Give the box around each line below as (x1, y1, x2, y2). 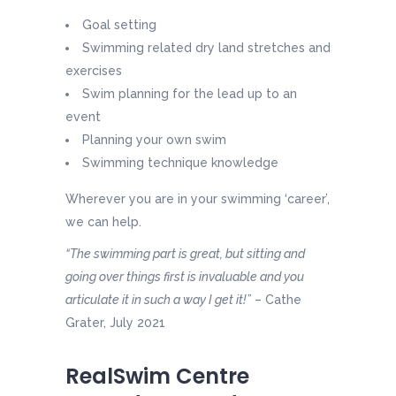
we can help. (65, 215, 141, 230)
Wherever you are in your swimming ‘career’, (65, 192, 330, 207)
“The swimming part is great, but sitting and (65, 247, 305, 262)
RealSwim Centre (65, 362, 249, 392)
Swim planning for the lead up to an (82, 87, 297, 102)
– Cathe (251, 293, 301, 308)
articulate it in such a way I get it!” (65, 293, 251, 308)
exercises (65, 64, 122, 79)
